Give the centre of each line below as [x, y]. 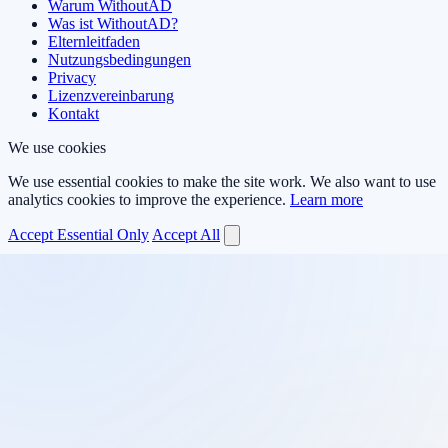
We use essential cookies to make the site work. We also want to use [222, 181]
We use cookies [57, 147]
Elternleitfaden [94, 41]
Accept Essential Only [78, 234]
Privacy [72, 77]
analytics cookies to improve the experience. [149, 199]
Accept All [186, 234]
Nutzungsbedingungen [119, 59]
